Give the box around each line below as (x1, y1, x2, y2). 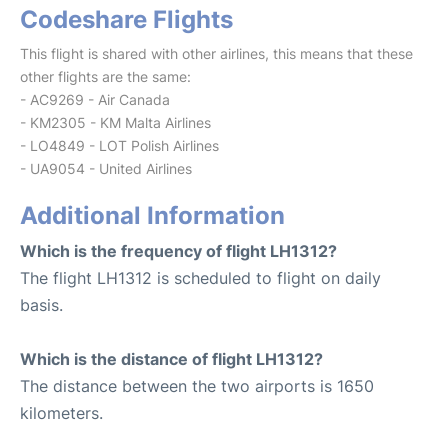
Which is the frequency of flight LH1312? (20, 240, 337, 261)
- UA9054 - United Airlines (20, 159, 192, 177)
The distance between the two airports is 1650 (20, 375, 374, 396)
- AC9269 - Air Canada (20, 90, 170, 108)
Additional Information (20, 200, 285, 230)
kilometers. (20, 402, 103, 423)
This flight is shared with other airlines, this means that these (20, 44, 413, 62)
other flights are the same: (20, 67, 191, 85)
